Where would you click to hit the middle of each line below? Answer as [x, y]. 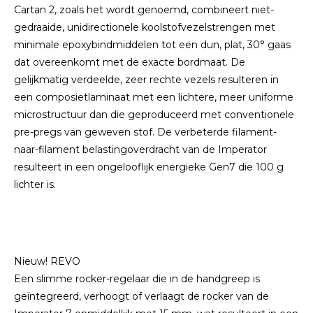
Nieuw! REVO [47, 261]
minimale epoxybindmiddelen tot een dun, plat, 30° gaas [152, 45]
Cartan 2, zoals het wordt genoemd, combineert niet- [144, 10]
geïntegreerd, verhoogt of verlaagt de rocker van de [141, 296]
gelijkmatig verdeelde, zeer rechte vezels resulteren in [146, 80]
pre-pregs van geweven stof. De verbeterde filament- [145, 132]
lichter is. [35, 184]
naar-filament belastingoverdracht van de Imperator [140, 150]
